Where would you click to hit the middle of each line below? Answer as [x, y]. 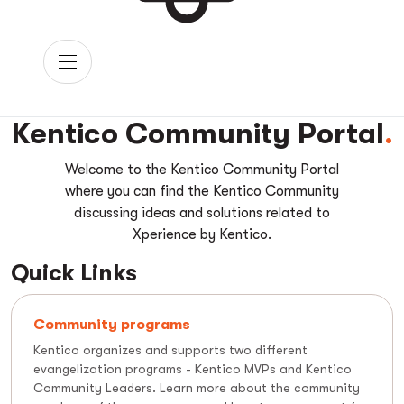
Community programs [112, 325]
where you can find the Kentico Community [202, 192]
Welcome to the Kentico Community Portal [202, 170]
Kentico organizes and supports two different [170, 350]
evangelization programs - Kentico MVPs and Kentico [193, 369]
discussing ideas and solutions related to [202, 213]
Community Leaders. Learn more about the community [197, 388]
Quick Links [74, 273]
